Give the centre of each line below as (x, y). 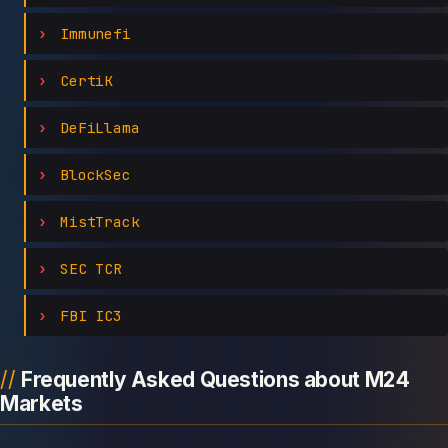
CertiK (86, 80)
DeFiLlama (99, 127)
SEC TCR (91, 268)
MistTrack (99, 221)
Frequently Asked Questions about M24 (215, 379)
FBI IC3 (91, 315)
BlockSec (95, 174)
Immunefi (95, 33)
